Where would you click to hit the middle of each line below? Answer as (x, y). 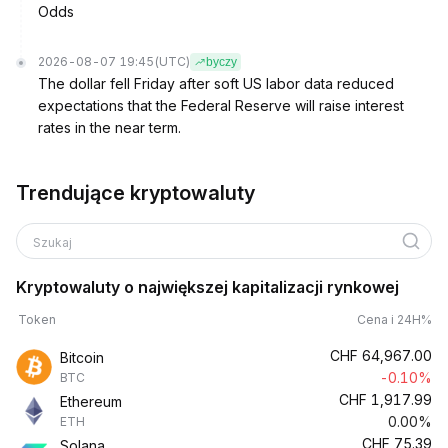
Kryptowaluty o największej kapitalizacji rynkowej (207, 287)
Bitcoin (82, 357)
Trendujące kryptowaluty (135, 193)
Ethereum (91, 401)
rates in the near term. (109, 127)
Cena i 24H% (394, 319)
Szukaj (54, 242)
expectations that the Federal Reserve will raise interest (221, 105)
